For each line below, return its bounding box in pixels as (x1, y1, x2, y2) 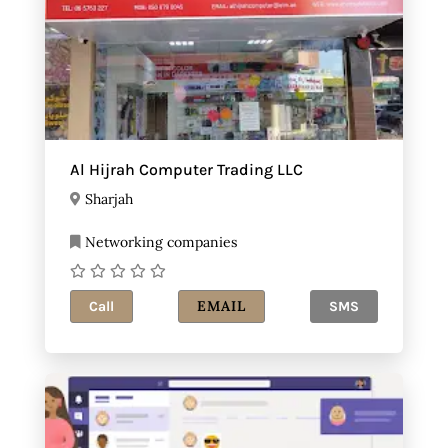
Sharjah (85, 190, 133, 209)
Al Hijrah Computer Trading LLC (70, 160, 303, 180)
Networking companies (81, 233, 237, 252)
